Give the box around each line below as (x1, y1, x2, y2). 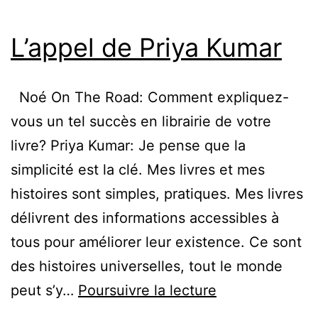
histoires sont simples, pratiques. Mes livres (11, 185, 303, 202)
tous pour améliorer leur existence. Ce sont (11, 233, 302, 251)
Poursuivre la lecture (78, 281, 216, 299)
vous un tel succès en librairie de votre (11, 112, 271, 130)
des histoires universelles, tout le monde (11, 257, 283, 275)
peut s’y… (11, 281, 78, 299)
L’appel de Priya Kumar (11, 31, 282, 63)
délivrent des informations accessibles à (11, 209, 279, 226)
